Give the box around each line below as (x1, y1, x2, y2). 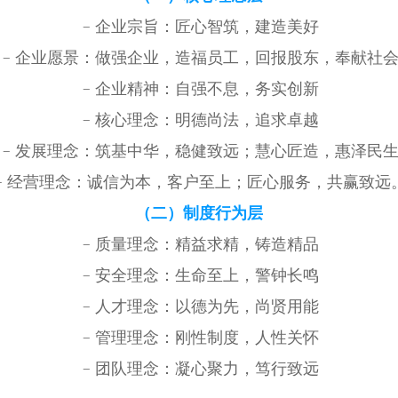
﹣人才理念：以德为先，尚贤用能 (79, 297, 319, 315)
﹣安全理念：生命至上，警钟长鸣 (79, 266, 319, 284)
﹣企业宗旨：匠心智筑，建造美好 (79, 17, 319, 36)
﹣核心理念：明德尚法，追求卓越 (79, 110, 319, 129)
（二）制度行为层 (135, 203, 263, 222)
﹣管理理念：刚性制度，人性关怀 (79, 328, 319, 346)
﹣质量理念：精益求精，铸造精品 (79, 235, 319, 253)
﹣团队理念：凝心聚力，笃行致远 (79, 359, 319, 378)
